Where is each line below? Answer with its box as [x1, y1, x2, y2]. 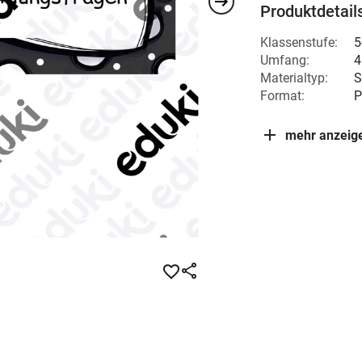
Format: [260, 88, 305, 103]
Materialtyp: [260, 70, 328, 86]
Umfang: [260, 53, 309, 68]
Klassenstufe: [260, 35, 338, 50]
